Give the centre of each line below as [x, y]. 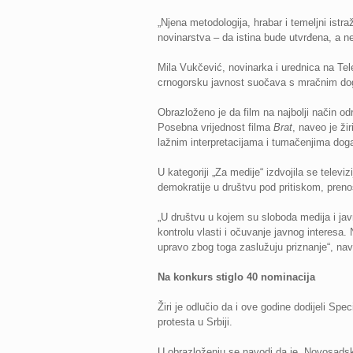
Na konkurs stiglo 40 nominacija [236, 277]
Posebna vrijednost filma [215, 127]
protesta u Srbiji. [195, 322]
